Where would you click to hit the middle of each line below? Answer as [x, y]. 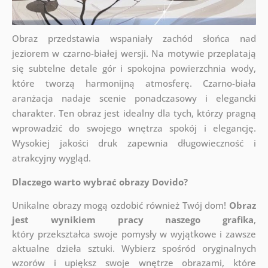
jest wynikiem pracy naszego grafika [133, 220]
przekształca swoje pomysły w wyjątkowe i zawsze [147, 234]
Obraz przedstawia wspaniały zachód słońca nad [134, 39]
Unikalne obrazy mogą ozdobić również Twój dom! [121, 205]
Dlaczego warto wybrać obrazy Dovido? [100, 182]
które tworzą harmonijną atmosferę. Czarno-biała [134, 83]
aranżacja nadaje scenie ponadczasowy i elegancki [134, 98]
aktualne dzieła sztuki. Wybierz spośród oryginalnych [134, 249]
